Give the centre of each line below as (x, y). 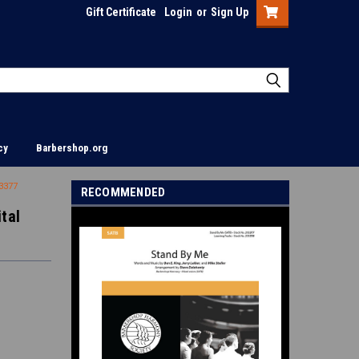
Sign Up (230, 12)
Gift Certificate (121, 12)
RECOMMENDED (123, 192)
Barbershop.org (72, 148)
